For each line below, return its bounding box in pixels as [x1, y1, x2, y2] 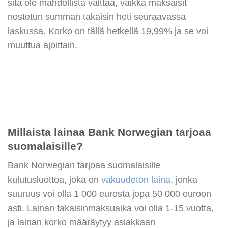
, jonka [170, 174, 197, 185]
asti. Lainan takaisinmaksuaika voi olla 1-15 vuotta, [8, 203, 214, 213]
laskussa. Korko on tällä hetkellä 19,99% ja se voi [8, 26, 208, 37]
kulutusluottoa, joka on [8, 174, 101, 185]
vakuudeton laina [101, 174, 170, 185]
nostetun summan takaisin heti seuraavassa [8, 12, 186, 22]
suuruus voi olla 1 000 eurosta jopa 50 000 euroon [8, 188, 211, 199]
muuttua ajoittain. [8, 40, 77, 51]
